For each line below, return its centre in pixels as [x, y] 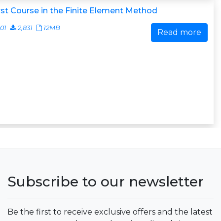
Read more [179, 32]
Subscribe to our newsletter [106, 182]
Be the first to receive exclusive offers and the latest [110, 212]
